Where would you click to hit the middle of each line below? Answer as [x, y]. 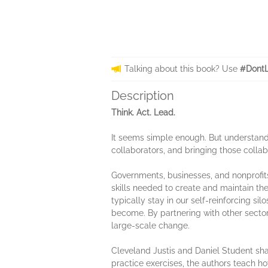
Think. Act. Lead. [143, 112]
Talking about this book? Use [182, 69]
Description [143, 96]
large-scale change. [150, 226]
